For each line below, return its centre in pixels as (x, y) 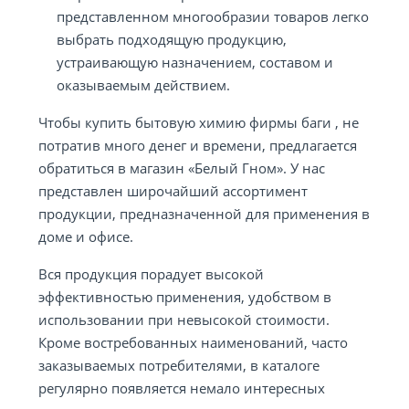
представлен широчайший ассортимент (173, 191)
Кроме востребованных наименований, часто (193, 342)
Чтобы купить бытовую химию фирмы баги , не (199, 122)
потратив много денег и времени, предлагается (198, 145)
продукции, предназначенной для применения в (204, 214)
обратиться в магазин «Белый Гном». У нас (182, 168)
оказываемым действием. (143, 85)
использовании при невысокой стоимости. (184, 320)
